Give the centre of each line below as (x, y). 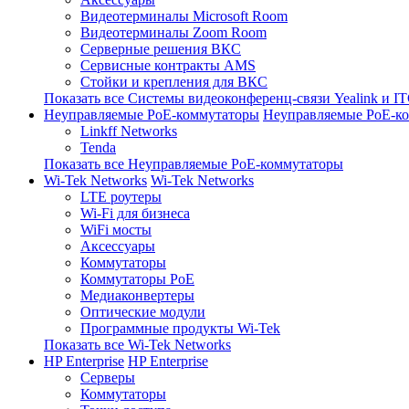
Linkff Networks (129, 131)
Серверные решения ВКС (161, 49)
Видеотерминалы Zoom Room (173, 33)
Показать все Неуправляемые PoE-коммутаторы (194, 164)
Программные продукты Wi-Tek (180, 329)
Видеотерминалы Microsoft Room (184, 16)
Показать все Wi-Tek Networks (137, 345)
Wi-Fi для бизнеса (135, 214)
